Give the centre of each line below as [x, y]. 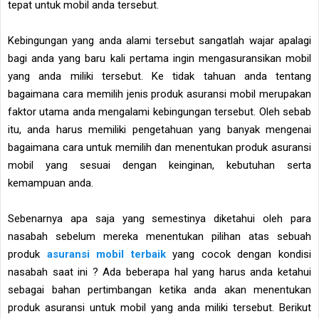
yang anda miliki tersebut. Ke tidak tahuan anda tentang [159, 76]
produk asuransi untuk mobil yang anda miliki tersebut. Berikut [159, 307]
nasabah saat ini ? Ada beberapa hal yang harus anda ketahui [159, 272]
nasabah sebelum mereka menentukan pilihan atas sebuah [159, 236]
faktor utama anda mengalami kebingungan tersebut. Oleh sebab [159, 111]
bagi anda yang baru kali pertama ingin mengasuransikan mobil [159, 58]
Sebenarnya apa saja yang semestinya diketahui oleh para [159, 218]
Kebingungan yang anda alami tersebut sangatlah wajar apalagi [159, 40]
